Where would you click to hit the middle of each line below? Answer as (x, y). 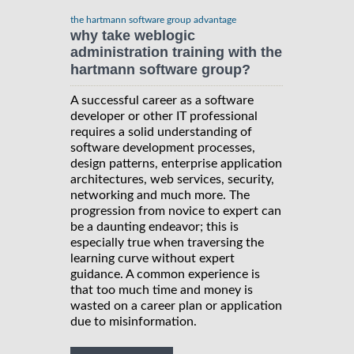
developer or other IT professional (164, 116)
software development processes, (163, 147)
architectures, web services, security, (172, 179)
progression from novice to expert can (176, 211)
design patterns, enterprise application (176, 163)
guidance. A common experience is (165, 274)
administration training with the (176, 53)
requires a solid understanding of (161, 132)
